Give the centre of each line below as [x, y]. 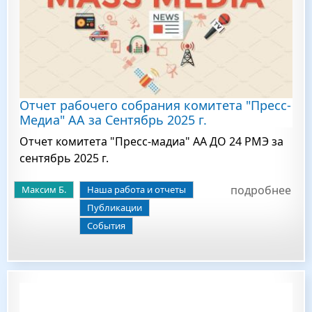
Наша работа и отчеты [136, 189]
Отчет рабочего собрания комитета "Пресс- [155, 105]
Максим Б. [44, 189]
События [106, 226]
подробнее [261, 190]
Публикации [115, 208]
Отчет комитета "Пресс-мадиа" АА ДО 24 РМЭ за [151, 141]
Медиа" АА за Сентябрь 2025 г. [113, 120]
